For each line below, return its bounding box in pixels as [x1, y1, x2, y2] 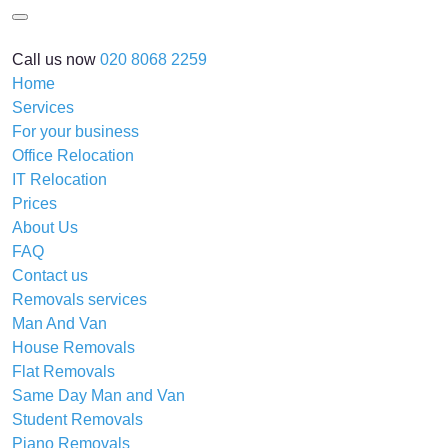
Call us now [12, 51, 96, 68]
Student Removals [12, 411, 143, 428]
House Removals [12, 339, 135, 356]
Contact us [12, 267, 88, 284]
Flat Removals [12, 363, 115, 380]
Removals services [12, 291, 147, 308]
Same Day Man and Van [12, 387, 185, 404]
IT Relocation [12, 171, 107, 188]
